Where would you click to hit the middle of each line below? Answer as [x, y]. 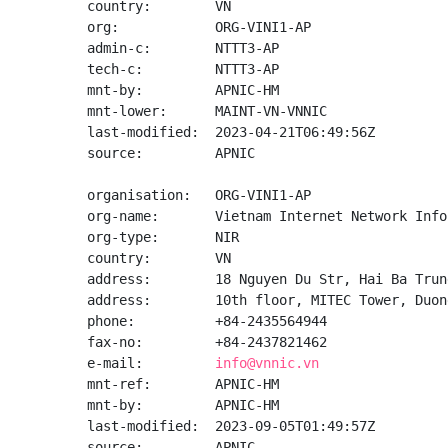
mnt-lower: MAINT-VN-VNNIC [207, 111]
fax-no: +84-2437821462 [207, 342]
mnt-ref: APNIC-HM [183, 384]
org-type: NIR [163, 237]
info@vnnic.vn [267, 363]
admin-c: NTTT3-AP [183, 48]
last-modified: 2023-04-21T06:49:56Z [231, 132]
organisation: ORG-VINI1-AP [199, 195]
